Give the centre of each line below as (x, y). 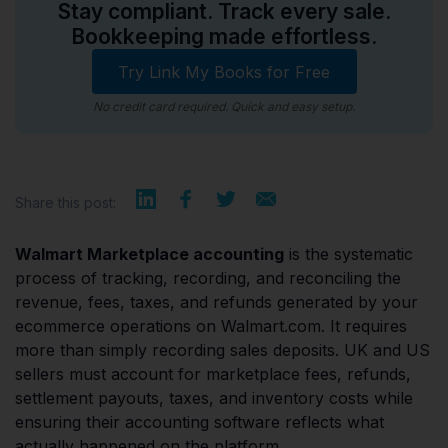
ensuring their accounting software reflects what (199, 422)
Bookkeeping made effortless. (224, 36)
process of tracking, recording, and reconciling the (208, 278)
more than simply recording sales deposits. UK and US (222, 350)
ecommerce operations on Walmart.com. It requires (211, 326)
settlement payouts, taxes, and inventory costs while (214, 398)
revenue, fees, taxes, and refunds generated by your (216, 302)
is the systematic (348, 254)
